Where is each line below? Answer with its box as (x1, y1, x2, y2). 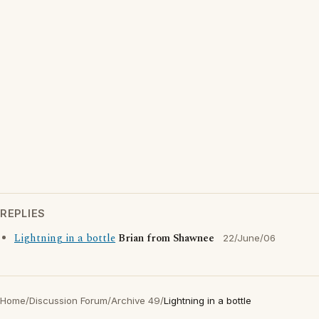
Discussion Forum (29, 295, 108, 306)
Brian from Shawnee (118, 231, 214, 246)
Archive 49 (111, 295, 160, 306)
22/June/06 (223, 232, 276, 244)
